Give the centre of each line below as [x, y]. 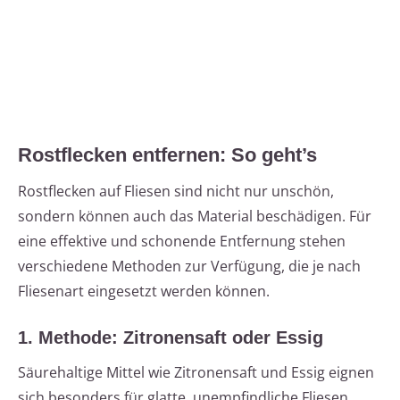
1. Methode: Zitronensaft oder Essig [171, 338]
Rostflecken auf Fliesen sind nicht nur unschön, [176, 192]
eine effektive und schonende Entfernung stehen [182, 242]
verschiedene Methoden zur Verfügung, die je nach [189, 267]
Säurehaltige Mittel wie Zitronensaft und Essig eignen [196, 373]
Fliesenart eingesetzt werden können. [144, 292]
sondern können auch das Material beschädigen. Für [195, 217]
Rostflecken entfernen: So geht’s [167, 155]
